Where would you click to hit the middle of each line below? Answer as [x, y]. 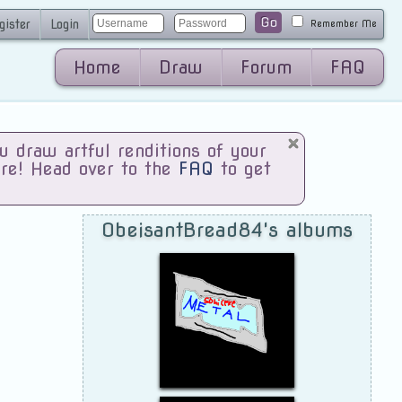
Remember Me [344, 23]
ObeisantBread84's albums [227, 230]
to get [243, 169]
